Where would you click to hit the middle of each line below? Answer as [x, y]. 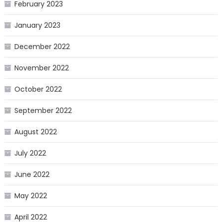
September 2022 [43, 110]
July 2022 [30, 153]
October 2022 [38, 89]
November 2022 [41, 68]
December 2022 [42, 46]
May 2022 [30, 195]
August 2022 [35, 132]
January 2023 [37, 25]
